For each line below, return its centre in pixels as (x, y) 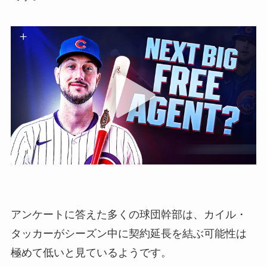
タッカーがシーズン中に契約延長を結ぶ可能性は (128, 234)
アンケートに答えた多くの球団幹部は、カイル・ (128, 215)
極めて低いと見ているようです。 (91, 253)
